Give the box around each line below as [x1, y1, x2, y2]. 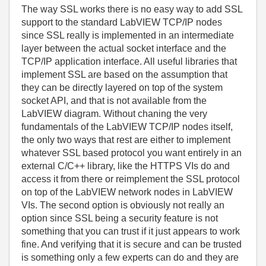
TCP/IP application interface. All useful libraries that [21, 56, 237, 66]
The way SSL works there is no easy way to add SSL [21, 4, 242, 14]
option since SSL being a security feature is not [21, 213, 218, 223]
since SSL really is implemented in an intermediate [21, 30, 234, 40]
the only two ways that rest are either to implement [21, 135, 230, 145]
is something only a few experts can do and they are [21, 252, 239, 262]
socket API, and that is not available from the [21, 96, 207, 106]
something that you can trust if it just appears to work [21, 226, 240, 236]
